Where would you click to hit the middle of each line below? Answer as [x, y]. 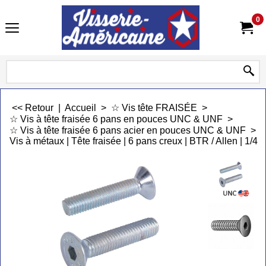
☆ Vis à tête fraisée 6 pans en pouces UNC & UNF [116, 119]
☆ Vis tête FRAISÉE [154, 108]
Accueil [82, 108]
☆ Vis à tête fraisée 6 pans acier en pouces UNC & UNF [128, 130]
